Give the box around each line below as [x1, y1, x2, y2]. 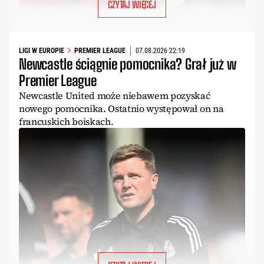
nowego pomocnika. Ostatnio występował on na [19, 101, 224, 115]
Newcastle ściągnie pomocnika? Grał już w [19, 55, 236, 72]
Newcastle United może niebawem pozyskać [19, 88, 210, 102]
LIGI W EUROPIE [19, 47, 64, 55]
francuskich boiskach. [19, 114, 114, 128]
